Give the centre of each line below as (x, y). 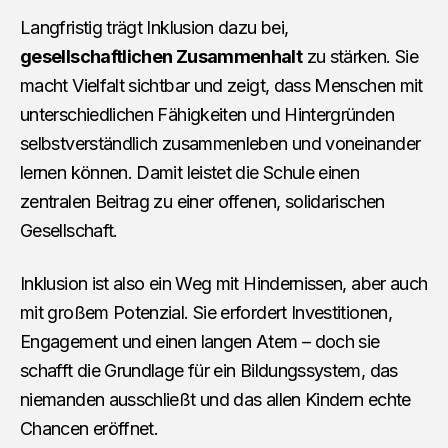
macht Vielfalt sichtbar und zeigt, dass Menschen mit (221, 85)
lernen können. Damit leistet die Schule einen (190, 172)
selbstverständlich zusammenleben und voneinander (220, 143)
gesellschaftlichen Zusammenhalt (161, 56)
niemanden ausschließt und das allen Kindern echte (215, 399)
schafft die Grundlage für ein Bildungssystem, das (209, 370)
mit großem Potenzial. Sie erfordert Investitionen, (206, 312)
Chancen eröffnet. (89, 428)
